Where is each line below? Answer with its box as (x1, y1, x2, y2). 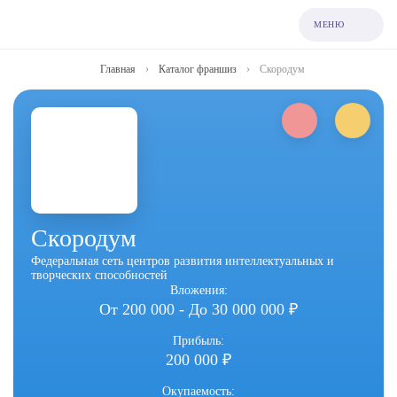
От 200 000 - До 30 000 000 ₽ (99, 300, 298, 318)
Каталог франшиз (158, 63, 237, 75)
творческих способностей (31, 269, 167, 282)
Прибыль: (173, 334, 224, 347)
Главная (99, 63, 136, 75)
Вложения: (169, 284, 228, 297)
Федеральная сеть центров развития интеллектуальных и (31, 254, 334, 268)
